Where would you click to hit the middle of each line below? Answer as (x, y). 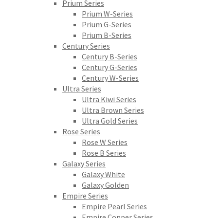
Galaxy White (103, 174)
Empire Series (85, 196)
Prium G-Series (107, 24)
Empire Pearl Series (114, 206)
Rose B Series (104, 153)
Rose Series (81, 131)
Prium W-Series (107, 14)
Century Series (86, 46)
